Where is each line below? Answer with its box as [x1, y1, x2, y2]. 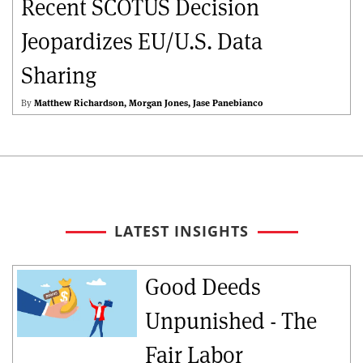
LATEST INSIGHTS [114, 221, 249, 241]
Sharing [21, 61, 97, 91]
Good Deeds [144, 272, 261, 302]
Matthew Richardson [34, 97, 124, 109]
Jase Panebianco [193, 97, 263, 109]
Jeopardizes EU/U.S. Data [21, 27, 263, 57]
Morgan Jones [129, 97, 188, 109]
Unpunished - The [144, 306, 317, 336]
